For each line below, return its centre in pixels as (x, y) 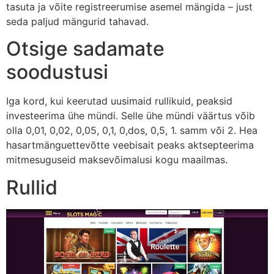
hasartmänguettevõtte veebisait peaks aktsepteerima (130, 145)
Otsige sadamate (85, 49)
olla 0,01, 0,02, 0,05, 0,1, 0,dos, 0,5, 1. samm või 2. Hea (132, 131)
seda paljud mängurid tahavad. (77, 21)
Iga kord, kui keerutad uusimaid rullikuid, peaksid (119, 101)
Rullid (32, 187)
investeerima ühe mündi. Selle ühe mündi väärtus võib (131, 116)
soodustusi (57, 72)
